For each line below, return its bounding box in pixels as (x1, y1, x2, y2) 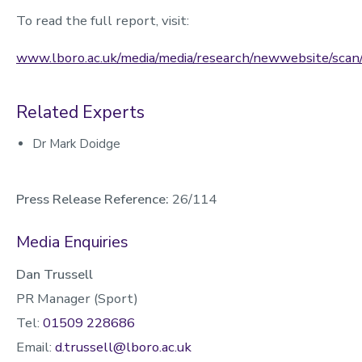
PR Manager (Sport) (16, 288, 138, 308)
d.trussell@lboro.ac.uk (55, 337, 192, 356)
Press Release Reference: (16, 189, 169, 208)
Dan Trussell (16, 264, 93, 284)
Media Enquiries (16, 230, 128, 253)
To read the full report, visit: (16, 11, 189, 30)
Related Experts (16, 100, 145, 124)
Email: (16, 337, 55, 356)
